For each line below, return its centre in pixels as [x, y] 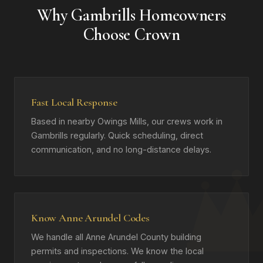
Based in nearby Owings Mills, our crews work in [127, 121]
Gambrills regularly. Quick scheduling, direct [117, 135]
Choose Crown [131, 34]
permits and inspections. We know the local [117, 251]
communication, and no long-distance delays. [121, 149]
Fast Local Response [74, 102]
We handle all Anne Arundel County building [116, 237]
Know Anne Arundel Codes [90, 218]
